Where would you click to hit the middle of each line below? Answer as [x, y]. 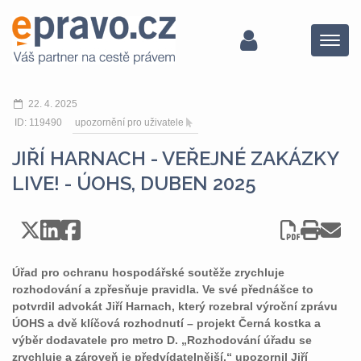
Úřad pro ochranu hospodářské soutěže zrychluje [148, 272]
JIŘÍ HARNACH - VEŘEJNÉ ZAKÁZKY [175, 158]
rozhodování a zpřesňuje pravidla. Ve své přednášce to [163, 289]
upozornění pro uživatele [129, 122]
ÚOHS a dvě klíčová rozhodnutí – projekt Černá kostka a [166, 323]
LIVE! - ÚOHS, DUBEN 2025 [134, 183]
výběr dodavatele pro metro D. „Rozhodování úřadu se [162, 340]
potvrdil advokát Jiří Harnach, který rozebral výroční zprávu [175, 306]
